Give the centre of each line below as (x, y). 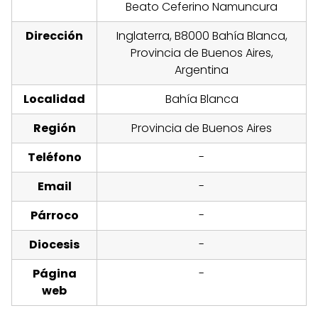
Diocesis (54, 245)
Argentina (202, 70)
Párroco (54, 216)
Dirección (54, 36)
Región (54, 128)
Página (54, 274)
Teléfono (54, 158)
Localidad (54, 99)
